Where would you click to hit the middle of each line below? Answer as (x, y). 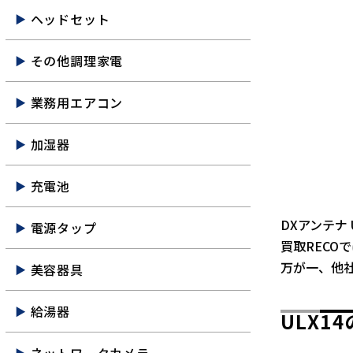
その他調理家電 (77, 61)
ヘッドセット (70, 19)
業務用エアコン (77, 102)
